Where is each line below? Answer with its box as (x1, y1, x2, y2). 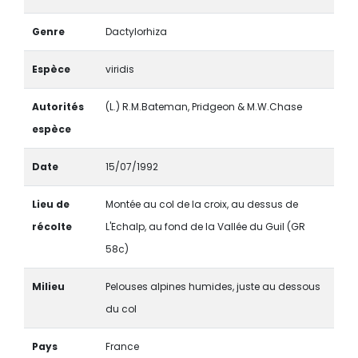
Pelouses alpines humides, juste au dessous (105, 279, 320, 293)
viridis (105, 62, 134, 76)
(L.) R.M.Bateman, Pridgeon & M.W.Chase (105, 99, 302, 113)
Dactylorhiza (105, 24, 167, 38)
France (105, 339, 139, 353)
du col (105, 301, 137, 316)
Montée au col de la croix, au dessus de (105, 197, 298, 211)
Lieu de (31, 197, 70, 211)
